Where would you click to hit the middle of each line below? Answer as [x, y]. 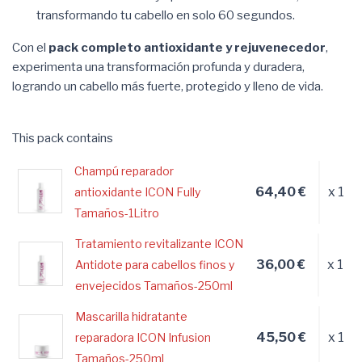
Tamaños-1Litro [117, 213]
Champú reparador [124, 170]
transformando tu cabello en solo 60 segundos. [166, 15]
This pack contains [63, 138]
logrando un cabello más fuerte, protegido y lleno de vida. [168, 86]
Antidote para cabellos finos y [154, 264]
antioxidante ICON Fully [138, 192]
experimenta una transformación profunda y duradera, [158, 67]
